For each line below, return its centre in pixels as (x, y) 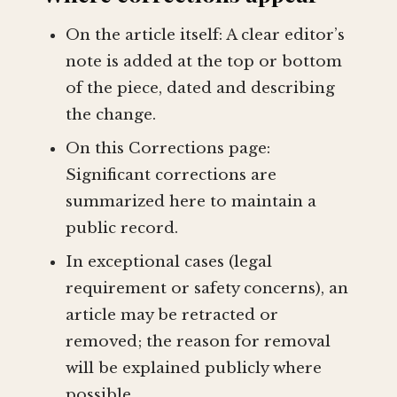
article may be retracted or (171, 315)
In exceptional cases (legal (168, 262)
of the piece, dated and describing (200, 89)
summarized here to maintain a (191, 202)
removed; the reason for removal (198, 342)
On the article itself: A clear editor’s (205, 35)
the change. (110, 115)
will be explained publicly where (193, 369)
